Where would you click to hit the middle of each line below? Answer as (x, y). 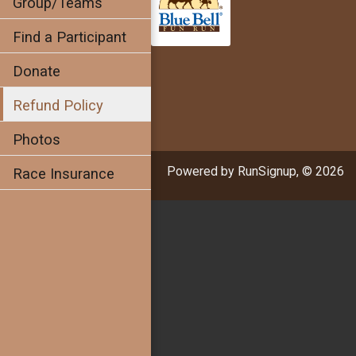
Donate (37, 72)
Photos (37, 140)
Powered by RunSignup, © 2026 (255, 171)
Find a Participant (70, 37)
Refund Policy (58, 106)
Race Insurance (64, 174)
